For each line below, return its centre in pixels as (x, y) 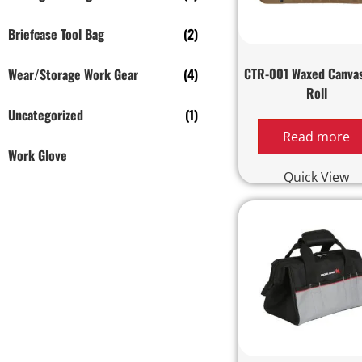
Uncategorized (46, 115)
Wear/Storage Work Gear (73, 74)
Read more (317, 136)
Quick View (317, 177)
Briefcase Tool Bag (56, 34)
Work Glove (38, 155)
